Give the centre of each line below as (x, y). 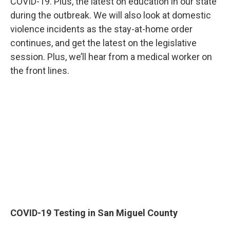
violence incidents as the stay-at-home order (101, 29)
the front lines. (40, 70)
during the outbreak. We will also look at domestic (111, 15)
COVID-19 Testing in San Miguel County (94, 213)
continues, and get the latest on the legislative (103, 43)
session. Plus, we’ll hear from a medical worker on (111, 56)
